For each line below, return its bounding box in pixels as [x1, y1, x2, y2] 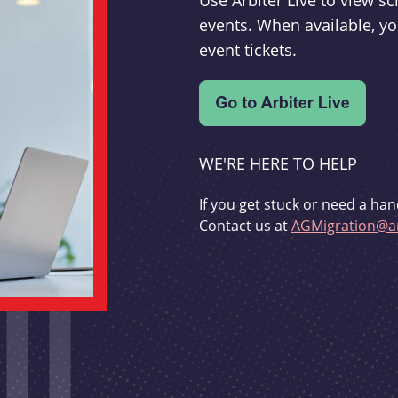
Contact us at [199, 216, 291, 235]
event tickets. [199, 39, 297, 61]
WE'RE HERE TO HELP [199, 153, 357, 175]
